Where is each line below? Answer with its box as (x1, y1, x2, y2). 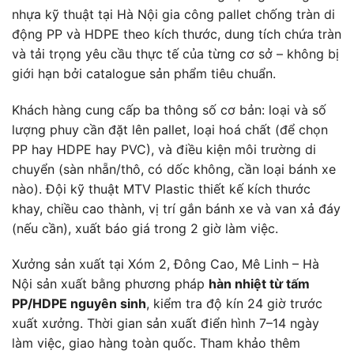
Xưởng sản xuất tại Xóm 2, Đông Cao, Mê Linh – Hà (12, 256, 319, 273)
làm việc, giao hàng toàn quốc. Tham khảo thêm (12, 335, 300, 352)
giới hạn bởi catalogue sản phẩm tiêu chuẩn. (12, 65, 276, 81)
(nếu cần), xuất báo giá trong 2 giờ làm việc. (12, 220, 278, 236)
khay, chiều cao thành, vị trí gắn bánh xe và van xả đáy (12, 200, 341, 217)
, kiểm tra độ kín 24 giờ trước (146, 296, 322, 312)
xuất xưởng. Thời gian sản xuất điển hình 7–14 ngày (12, 315, 319, 332)
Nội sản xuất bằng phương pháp (12, 276, 209, 292)
